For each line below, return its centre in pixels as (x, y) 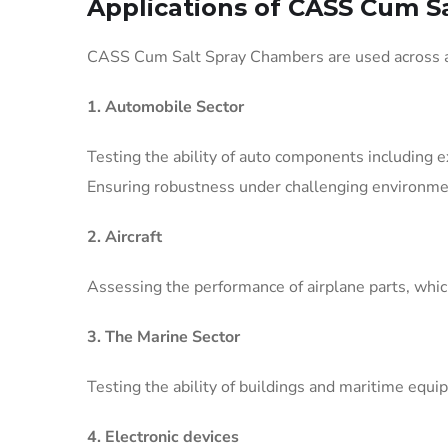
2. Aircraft (124, 237)
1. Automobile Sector (165, 107)
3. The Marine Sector (163, 337)
